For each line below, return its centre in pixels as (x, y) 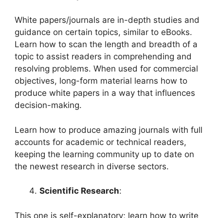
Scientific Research (79, 191)
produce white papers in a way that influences (105, 93)
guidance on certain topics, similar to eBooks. (103, 32)
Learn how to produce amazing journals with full (109, 130)
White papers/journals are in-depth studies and (107, 20)
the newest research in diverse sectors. (92, 166)
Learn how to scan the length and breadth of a (106, 45)
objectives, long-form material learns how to (101, 81)
